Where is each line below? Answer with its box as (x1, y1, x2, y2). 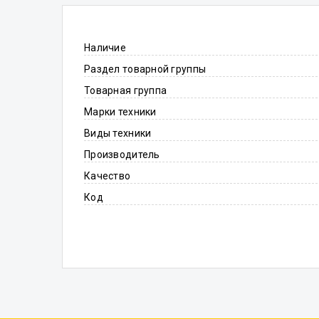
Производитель (84, 149, 160, 160)
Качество (84, 170, 131, 182)
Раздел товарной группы (84, 63, 206, 75)
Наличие (84, 42, 126, 53)
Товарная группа (84, 85, 167, 96)
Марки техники (84, 106, 157, 117)
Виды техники (84, 127, 152, 139)
